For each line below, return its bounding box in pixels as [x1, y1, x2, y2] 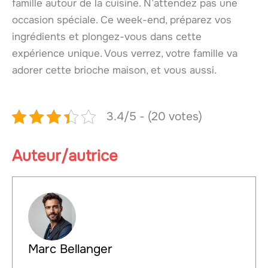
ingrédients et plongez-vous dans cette [12, 31, 202, 44]
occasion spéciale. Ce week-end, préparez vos [12, 14, 232, 27]
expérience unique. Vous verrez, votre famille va [12, 47, 237, 60]
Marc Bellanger [28, 240, 112, 257]
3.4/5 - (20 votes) [106, 109, 202, 124]
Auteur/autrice [12, 146, 118, 166]
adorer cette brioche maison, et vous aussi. [12, 64, 217, 77]
